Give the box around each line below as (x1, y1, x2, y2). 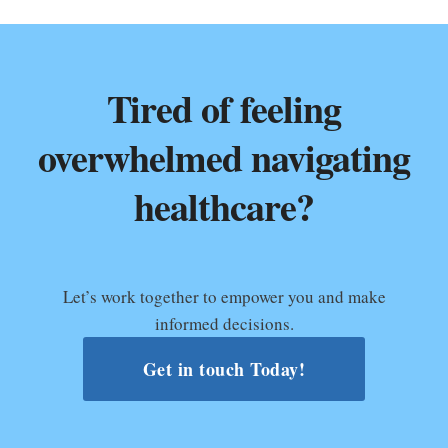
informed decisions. (154, 312, 294, 336)
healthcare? (134, 179, 314, 235)
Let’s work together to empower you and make (62, 285, 386, 309)
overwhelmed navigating (38, 130, 410, 186)
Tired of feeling (107, 81, 341, 137)
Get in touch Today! (142, 356, 306, 383)
